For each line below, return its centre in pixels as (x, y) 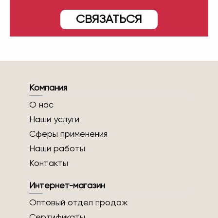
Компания (48, 88)
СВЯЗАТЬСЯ (109, 20)
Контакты (49, 164)
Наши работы (57, 149)
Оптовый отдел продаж (78, 203)
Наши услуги (54, 120)
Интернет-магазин (67, 186)
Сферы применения (68, 135)
